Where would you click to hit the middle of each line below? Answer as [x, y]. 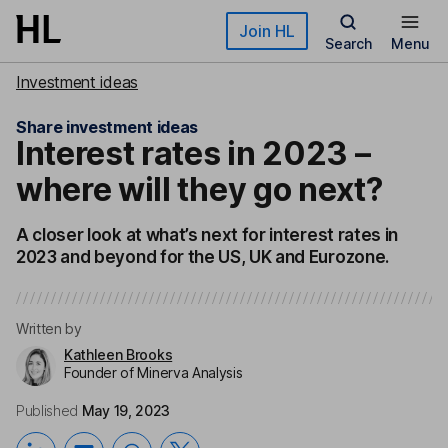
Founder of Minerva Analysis [153, 372]
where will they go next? [199, 189]
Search [348, 43]
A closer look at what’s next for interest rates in [207, 235]
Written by [49, 328]
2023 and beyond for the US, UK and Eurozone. [202, 257]
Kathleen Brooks [118, 354]
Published [47, 410]
